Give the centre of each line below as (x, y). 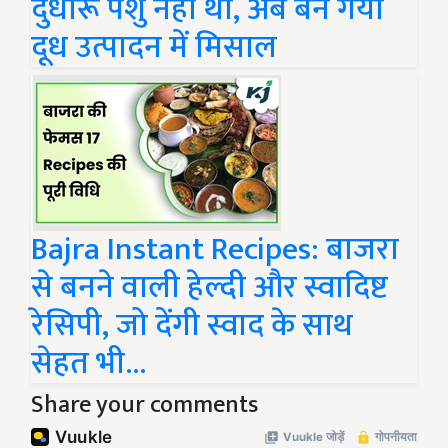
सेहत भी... (88, 364)
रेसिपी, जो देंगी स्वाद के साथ (192, 326)
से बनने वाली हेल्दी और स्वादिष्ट (209, 288)
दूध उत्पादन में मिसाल (154, 48)
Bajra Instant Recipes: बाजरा (215, 250)
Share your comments (144, 405)
